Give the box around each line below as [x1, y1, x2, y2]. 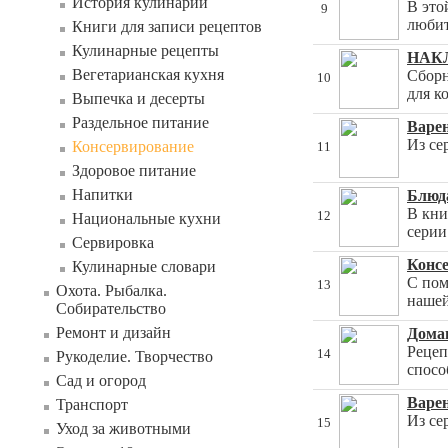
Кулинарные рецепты [72, 42, 219, 59]
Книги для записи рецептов [72, 18, 262, 35]
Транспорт [56, 396, 128, 413]
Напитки [72, 186, 133, 203]
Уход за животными [56, 420, 191, 437]
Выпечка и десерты [72, 90, 205, 107]
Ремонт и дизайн [56, 324, 171, 341]
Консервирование [72, 138, 194, 155]
